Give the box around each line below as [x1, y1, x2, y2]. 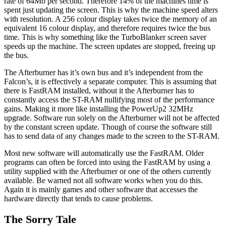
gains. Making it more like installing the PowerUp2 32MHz [4, 104, 193, 114]
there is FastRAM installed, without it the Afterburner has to [4, 86, 194, 95]
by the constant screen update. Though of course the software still [4, 123, 212, 132]
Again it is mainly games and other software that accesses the [4, 185, 198, 194]
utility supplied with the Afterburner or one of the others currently [4, 167, 211, 176]
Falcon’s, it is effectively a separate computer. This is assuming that [4, 77, 216, 86]
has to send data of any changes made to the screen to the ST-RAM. [4, 132, 219, 141]
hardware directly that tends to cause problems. [4, 194, 153, 203]
